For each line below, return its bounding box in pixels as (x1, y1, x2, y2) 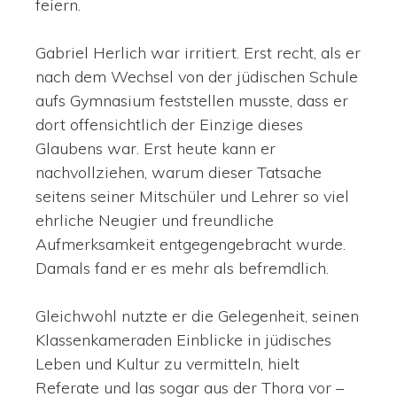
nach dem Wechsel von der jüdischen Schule (35, 66, 358, 87)
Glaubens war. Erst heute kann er (35, 137, 276, 159)
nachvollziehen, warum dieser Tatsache (35, 161, 322, 183)
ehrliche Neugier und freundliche (35, 209, 274, 230)
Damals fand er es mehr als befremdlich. (35, 257, 329, 278)
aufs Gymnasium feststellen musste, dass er (35, 90, 348, 111)
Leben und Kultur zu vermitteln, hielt (35, 353, 300, 374)
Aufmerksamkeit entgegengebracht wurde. (35, 233, 346, 254)
